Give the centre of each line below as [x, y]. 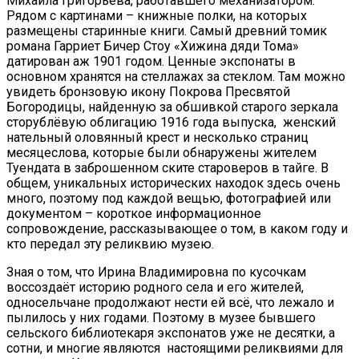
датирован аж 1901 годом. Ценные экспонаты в [151, 62]
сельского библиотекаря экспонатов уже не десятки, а [171, 333]
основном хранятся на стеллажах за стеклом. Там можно [176, 77]
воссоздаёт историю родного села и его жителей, [155, 288]
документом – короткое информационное [134, 214]
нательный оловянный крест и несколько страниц [157, 138]
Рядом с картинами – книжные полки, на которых [157, 16]
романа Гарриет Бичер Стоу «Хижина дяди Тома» [153, 46]
